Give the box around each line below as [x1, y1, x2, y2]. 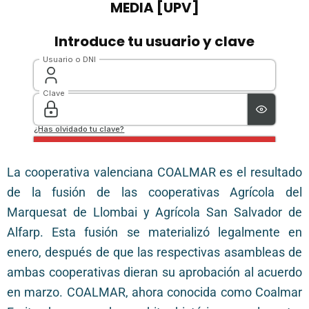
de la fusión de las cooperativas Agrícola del [7, 186, 302, 200]
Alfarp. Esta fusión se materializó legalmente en [7, 226, 302, 240]
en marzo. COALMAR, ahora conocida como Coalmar [7, 286, 302, 300]
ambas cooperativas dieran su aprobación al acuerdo [7, 266, 302, 280]
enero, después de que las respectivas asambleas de [7, 246, 302, 260]
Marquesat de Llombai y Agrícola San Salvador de [7, 206, 302, 220]
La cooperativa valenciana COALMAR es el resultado [7, 166, 302, 180]
